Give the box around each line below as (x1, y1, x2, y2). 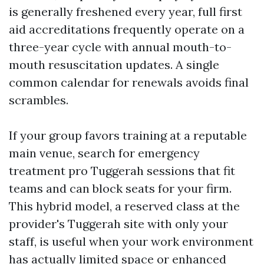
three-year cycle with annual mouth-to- (9, 39, 232, 54)
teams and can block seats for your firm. (9, 181, 232, 196)
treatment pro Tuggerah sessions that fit (9, 163, 235, 178)
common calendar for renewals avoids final (9, 75, 249, 90)
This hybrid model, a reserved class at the (9, 199, 240, 213)
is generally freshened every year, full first (9, 4, 242, 19)
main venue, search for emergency (9, 146, 200, 160)
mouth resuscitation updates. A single (9, 57, 219, 72)
